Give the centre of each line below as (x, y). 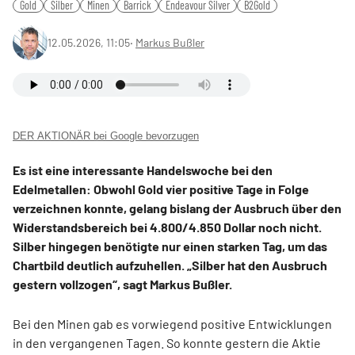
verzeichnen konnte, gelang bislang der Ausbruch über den (177, 208)
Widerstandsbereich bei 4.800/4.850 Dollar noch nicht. (167, 227)
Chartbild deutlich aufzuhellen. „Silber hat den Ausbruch (170, 265)
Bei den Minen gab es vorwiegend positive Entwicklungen (172, 324)
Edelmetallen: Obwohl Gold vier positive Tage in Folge (161, 189)
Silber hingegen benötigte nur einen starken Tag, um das (170, 246)
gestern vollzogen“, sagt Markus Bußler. (122, 284)
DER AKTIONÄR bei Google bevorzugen (106, 136)
